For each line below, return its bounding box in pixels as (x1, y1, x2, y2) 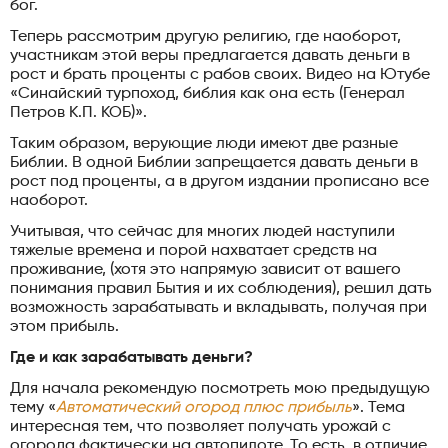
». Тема (352, 399, 405, 416)
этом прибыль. (10, 318, 119, 335)
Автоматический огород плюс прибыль (56, 399, 352, 416)
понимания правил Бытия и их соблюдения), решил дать (10, 280, 432, 297)
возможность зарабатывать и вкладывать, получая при (10, 299, 427, 316)
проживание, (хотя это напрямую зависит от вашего (10, 261, 401, 278)
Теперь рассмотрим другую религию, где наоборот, (10, 28, 401, 45)
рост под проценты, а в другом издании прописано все (10, 173, 429, 190)
